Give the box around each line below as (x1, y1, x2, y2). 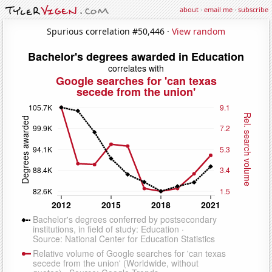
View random (172, 25, 225, 37)
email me (204, 5, 233, 14)
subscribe (238, 5, 268, 14)
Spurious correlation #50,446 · (47, 25, 172, 37)
